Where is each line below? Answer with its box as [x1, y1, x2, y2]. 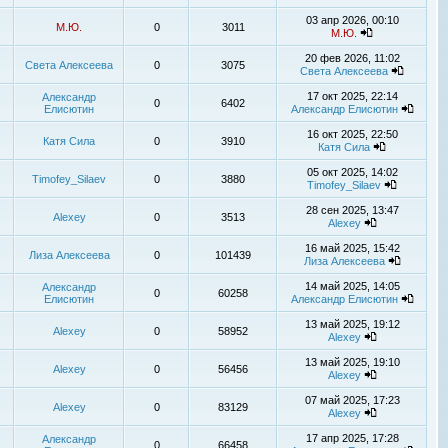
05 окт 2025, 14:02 [306, 166, 398, 178]
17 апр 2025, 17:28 [305, 432, 399, 444]
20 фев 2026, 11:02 [304, 52, 400, 64]
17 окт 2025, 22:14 [306, 90, 398, 102]
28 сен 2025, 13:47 [305, 204, 399, 216]
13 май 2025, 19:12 [304, 318, 400, 330]
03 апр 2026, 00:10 [305, 14, 399, 26]
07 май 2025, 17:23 [304, 394, 400, 406]
